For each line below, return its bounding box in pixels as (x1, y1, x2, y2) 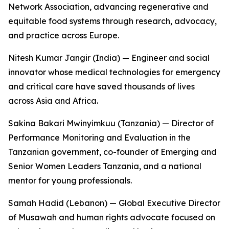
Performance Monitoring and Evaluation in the (8, 132, 191, 143)
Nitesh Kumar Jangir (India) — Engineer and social (8, 53, 210, 63)
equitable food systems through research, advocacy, (8, 16, 217, 26)
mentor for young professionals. (8, 175, 132, 186)
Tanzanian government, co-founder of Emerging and (8, 147, 217, 157)
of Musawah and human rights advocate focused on (8, 212, 215, 222)
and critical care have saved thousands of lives (8, 81, 195, 91)
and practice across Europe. (8, 30, 119, 40)
